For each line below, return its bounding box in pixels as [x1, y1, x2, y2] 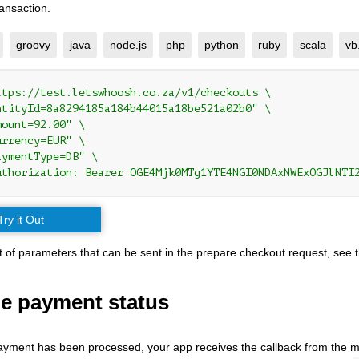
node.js [110, 38, 147, 51]
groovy [16, 38, 50, 51]
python [204, 38, 239, 51]
